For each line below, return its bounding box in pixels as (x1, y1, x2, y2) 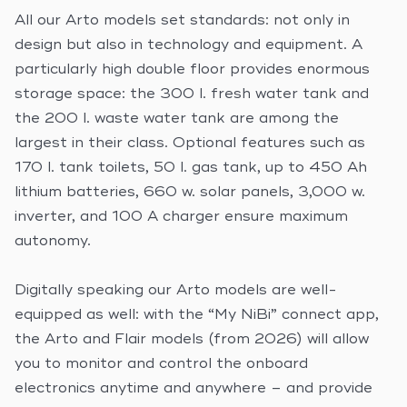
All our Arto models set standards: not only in (15, 14, 350, 28)
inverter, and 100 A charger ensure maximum (15, 210, 348, 224)
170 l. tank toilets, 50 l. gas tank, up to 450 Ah (15, 161, 367, 175)
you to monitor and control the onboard (15, 357, 308, 372)
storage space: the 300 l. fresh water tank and (15, 87, 369, 102)
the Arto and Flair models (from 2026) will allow (15, 333, 369, 347)
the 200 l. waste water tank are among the (15, 112, 339, 126)
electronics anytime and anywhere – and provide (15, 382, 372, 396)
